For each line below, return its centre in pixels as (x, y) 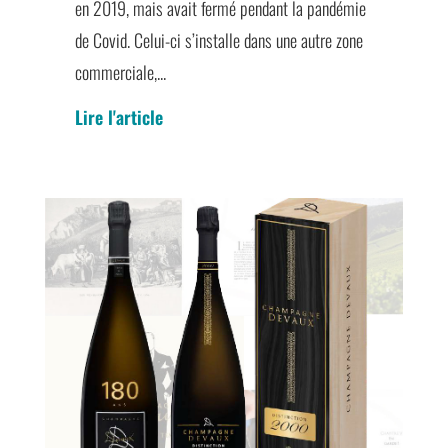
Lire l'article (118, 117)
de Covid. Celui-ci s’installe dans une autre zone (218, 40)
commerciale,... (120, 72)
